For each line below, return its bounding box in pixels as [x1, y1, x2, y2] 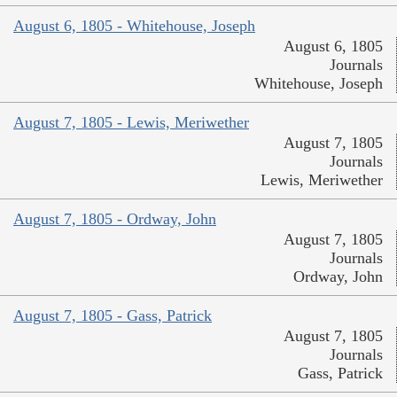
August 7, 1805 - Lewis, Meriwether [13, 113, 249, 132]
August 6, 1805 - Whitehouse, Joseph [13, 17, 255, 35]
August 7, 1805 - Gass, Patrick [13, 307, 212, 325]
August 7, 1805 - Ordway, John [13, 210, 216, 229]
